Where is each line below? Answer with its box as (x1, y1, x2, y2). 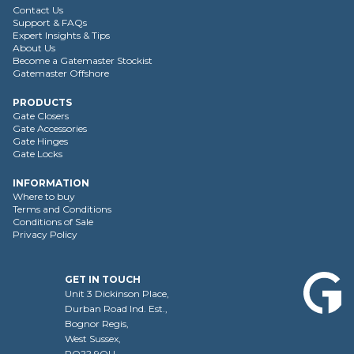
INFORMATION (13, 177, 89, 189)
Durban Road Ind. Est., (65, 303, 168, 314)
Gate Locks (13, 148, 62, 160)
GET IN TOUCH (65, 273, 141, 285)
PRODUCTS (13, 96, 72, 108)
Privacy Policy (13, 228, 77, 240)
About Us (13, 42, 55, 54)
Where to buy (13, 190, 75, 202)
